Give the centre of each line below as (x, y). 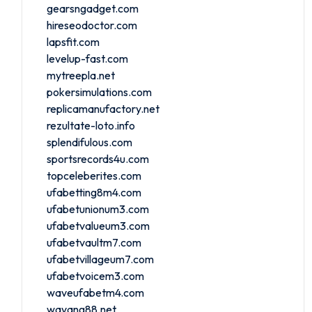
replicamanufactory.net (103, 108)
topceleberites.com (94, 175)
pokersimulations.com (99, 92)
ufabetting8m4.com (94, 192)
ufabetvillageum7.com (100, 259)
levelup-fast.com (87, 58)
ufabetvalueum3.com (98, 225)
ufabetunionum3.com (98, 209)
